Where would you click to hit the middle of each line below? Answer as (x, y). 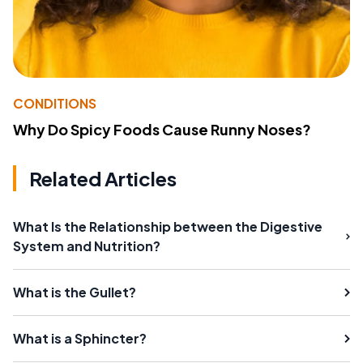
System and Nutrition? (87, 246)
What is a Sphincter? (80, 338)
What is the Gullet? (75, 292)
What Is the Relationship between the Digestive (168, 226)
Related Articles (103, 178)
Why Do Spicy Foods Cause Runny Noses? (162, 129)
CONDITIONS (55, 103)
